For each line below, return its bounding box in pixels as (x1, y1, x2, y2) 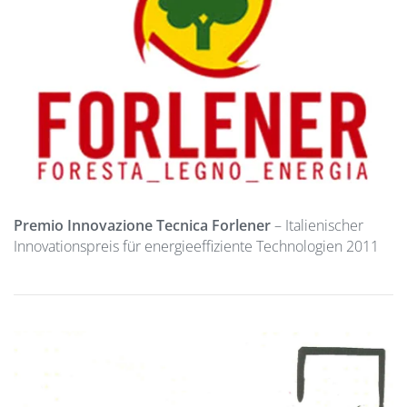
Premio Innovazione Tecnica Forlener (14, 214, 271, 235)
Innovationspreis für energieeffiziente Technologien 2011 (14, 235, 379, 256)
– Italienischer (271, 214, 363, 235)
